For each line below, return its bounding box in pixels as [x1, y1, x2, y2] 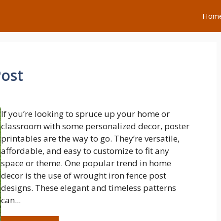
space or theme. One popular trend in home [1, 157, 172, 169]
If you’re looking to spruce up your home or [1, 108, 170, 119]
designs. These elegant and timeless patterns [1, 182, 177, 193]
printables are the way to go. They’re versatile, [1, 133, 180, 144]
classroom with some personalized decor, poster [1, 120, 190, 132]
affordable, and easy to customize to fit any [1, 145, 170, 156]
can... [1, 194, 21, 206]
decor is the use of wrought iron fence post [1, 170, 167, 181]
